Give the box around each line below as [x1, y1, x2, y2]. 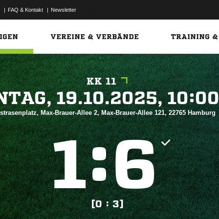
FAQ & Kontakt [8, 7, 43, 13]
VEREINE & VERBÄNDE [50, 33, 139, 40]
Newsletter [51, 7, 76, 13]
